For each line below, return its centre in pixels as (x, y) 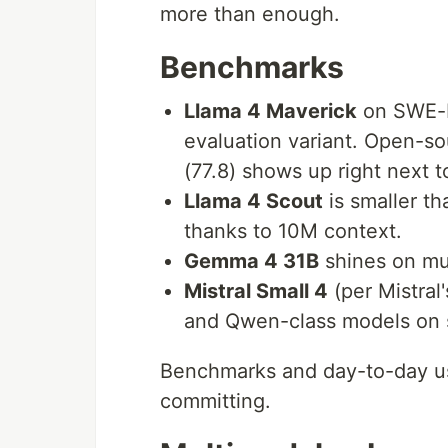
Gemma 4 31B (251, 261)
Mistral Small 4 (256, 291)
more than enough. (250, 14)
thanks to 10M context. (293, 231)
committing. (215, 401)
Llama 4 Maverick (270, 111)
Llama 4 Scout (253, 201)
